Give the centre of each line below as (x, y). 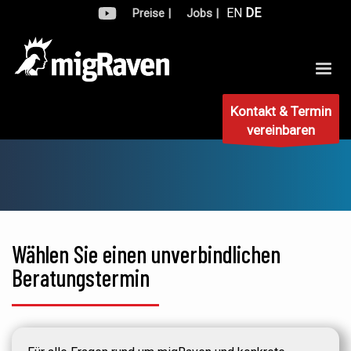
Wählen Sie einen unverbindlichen (146, 254)
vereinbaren (281, 130)
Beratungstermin (81, 277)
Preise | (152, 13)
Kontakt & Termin (281, 111)
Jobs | (203, 13)
